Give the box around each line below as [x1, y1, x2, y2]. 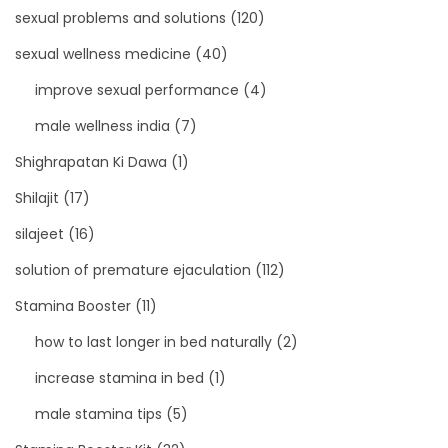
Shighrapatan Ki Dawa [15, 151, 167, 172]
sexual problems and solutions [15, 7, 226, 28]
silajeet [15, 223, 64, 244]
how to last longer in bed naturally [35, 331, 272, 352]
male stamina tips [35, 403, 162, 424]
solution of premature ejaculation [15, 259, 251, 280]
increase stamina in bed [35, 367, 204, 388]
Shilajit [15, 187, 59, 208]
